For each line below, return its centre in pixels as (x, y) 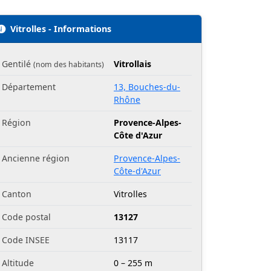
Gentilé (18, 64)
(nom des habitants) (69, 65)
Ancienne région (36, 158)
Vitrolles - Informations (61, 29)
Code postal (26, 217)
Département (29, 87)
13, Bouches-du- (147, 87)
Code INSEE (26, 240)
